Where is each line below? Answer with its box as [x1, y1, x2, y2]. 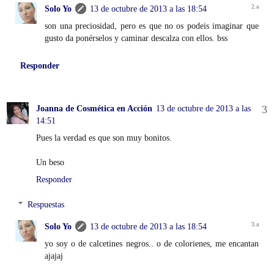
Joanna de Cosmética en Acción [36, 103, 152, 113]
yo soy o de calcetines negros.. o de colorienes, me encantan [45, 239, 259, 249]
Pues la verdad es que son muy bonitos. [36, 132, 172, 143]
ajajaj [45, 251, 64, 261]
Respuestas [28, 199, 65, 210]
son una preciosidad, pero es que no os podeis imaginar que [45, 20, 259, 31]
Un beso [36, 157, 64, 167]
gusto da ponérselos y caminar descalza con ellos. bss [45, 32, 228, 43]
